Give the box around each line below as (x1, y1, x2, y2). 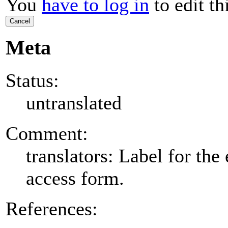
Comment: (6, 122, 88, 144)
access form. (26, 167, 124, 189)
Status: (6, 69, 59, 91)
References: (6, 197, 98, 219)
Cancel (10, 17, 30, 25)
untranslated (26, 92, 122, 113)
